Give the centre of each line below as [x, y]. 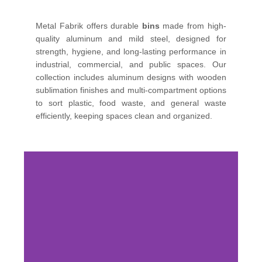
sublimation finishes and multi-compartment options [131, 90]
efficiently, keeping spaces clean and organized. [124, 116]
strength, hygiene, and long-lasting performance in [131, 51]
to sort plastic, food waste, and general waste [131, 103]
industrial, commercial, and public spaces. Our [131, 64]
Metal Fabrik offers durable [89, 26]
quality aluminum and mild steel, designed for [131, 39]
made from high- [193, 26]
